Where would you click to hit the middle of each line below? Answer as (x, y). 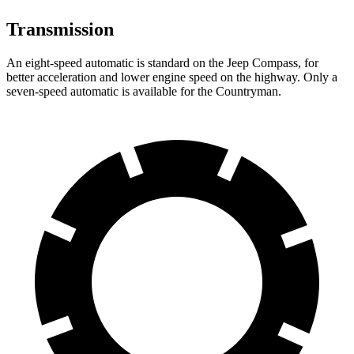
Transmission (60, 29)
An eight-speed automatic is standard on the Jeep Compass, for (162, 62)
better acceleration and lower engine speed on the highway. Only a (172, 77)
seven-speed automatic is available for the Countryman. (144, 91)
